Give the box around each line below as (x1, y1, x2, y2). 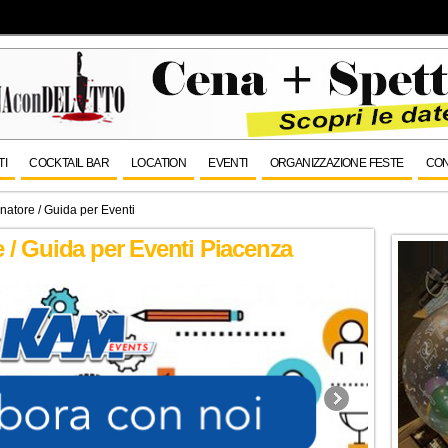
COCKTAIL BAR (29, 156, 110, 170)
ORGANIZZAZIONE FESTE (269, 156, 404, 170)
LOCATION (131, 156, 187, 170)
